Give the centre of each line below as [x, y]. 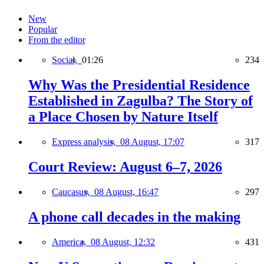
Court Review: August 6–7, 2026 [125, 167]
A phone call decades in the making [134, 217]
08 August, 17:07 [152, 142]
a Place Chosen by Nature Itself [123, 117]
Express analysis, [86, 142]
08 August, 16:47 [126, 192]
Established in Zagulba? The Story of [141, 101]
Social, [67, 60]
